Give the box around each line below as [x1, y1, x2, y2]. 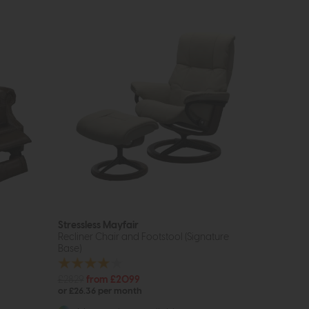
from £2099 [86, 274, 140, 285]
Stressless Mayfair [57, 220, 139, 231]
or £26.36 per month [57, 286, 142, 296]
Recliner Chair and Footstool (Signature [57, 232, 229, 243]
